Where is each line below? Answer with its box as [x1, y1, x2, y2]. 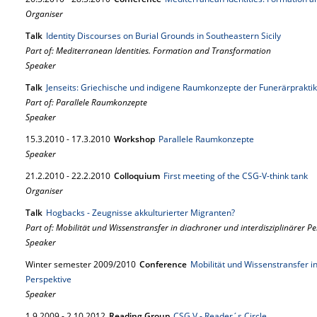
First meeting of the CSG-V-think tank [163, 170, 308, 182]
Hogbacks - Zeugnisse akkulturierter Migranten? [46, 207, 235, 219]
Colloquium [114, 170, 160, 182]
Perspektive [25, 273, 71, 285]
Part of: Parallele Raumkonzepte [25, 96, 147, 108]
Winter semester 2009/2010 [25, 258, 136, 270]
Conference [139, 258, 187, 270]
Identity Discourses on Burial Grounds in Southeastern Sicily [46, 30, 281, 42]
